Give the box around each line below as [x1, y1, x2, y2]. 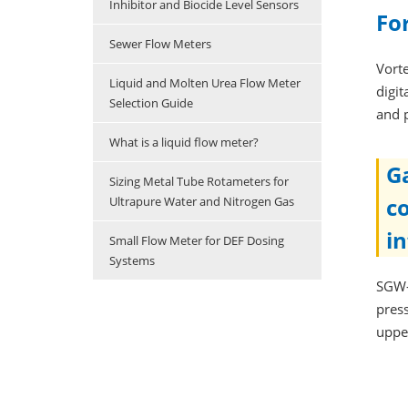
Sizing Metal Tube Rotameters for [109, 173, 289, 190]
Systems [109, 252, 155, 270]
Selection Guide [109, 95, 193, 112]
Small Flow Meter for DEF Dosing [109, 232, 284, 250]
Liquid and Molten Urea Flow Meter [109, 75, 301, 92]
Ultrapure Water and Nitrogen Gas [109, 193, 294, 210]
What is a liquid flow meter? [109, 134, 259, 151]
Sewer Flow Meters [109, 36, 211, 53]
